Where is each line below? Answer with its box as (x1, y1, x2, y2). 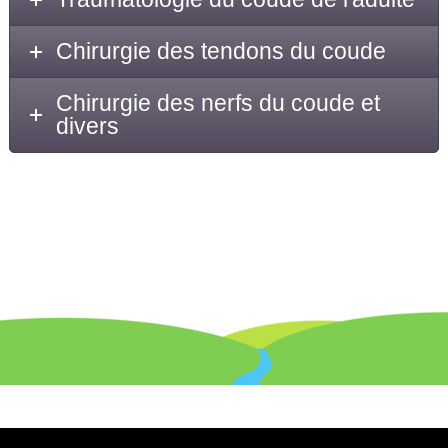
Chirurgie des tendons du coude (56, 38, 387, 64)
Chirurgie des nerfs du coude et (56, 90, 381, 116)
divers (56, 113, 120, 139)
